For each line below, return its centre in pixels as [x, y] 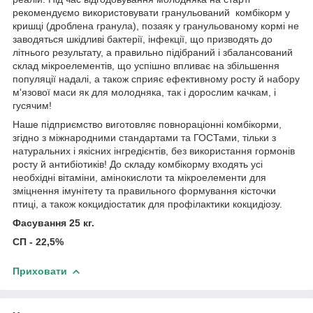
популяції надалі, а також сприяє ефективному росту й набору [156, 79]
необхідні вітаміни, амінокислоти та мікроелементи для [139, 177]
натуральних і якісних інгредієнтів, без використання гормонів [154, 151]
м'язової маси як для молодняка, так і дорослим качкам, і [144, 92]
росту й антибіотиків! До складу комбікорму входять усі [138, 164]
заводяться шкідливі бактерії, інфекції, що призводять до [143, 39]
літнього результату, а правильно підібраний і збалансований [153, 52]
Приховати [40, 271]
